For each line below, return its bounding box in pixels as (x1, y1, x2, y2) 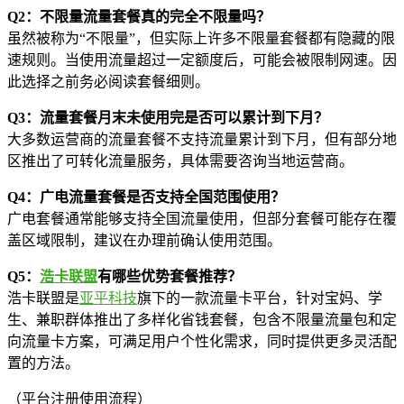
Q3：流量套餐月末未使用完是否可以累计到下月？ (7, 110, 328, 126)
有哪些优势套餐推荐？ (97, 269, 242, 285)
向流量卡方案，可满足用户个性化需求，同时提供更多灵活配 (7, 334, 397, 350)
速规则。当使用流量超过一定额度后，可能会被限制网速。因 (7, 52, 397, 69)
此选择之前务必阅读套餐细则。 (7, 74, 209, 90)
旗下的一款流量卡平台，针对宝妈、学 (137, 290, 382, 307)
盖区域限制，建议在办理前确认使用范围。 (7, 233, 281, 249)
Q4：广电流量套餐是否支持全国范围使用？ (7, 189, 285, 206)
